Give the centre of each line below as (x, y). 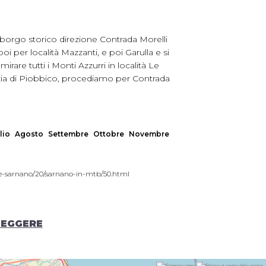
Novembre (149, 134)
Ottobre (109, 134)
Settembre (68, 134)
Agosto (29, 134)
